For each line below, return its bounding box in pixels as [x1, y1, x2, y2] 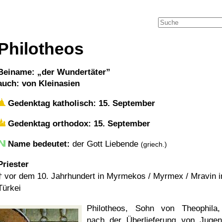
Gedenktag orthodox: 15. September [5, 119, 150, 128]
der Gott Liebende [70, 139, 141, 149]
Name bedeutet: [8, 139, 70, 149]
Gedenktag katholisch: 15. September [5, 99, 155, 108]
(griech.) [141, 140, 167, 148]
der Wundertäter [42, 67, 106, 77]
